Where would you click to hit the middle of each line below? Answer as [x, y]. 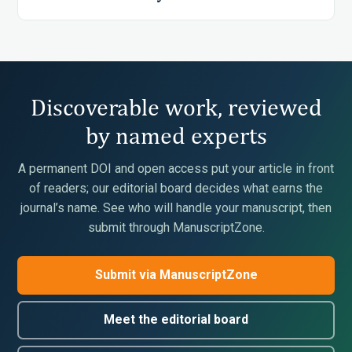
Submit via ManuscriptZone [176, 275]
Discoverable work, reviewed [176, 106]
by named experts [176, 135]
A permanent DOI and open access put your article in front [176, 168]
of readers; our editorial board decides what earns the [176, 188]
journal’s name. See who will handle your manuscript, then [176, 207]
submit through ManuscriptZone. [176, 227]
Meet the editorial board [176, 320]
